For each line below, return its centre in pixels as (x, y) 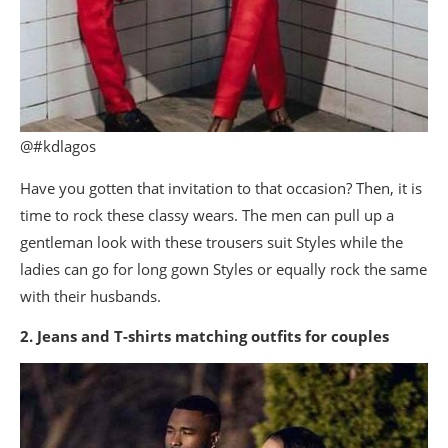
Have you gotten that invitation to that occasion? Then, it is (221, 187)
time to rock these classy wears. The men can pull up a (207, 214)
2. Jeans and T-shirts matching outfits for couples (204, 335)
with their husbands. (90, 295)
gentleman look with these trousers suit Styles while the (211, 241)
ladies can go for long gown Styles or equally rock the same (223, 268)
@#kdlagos (58, 145)
